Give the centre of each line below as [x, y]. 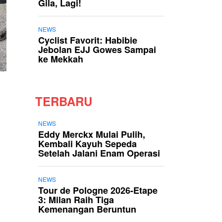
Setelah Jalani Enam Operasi [99, 153]
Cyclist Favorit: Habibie [88, 40]
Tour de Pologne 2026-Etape [98, 190]
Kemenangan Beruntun [87, 209]
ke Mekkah [61, 59]
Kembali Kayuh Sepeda [87, 144]
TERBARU [64, 101]
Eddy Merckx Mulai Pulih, [92, 134]
